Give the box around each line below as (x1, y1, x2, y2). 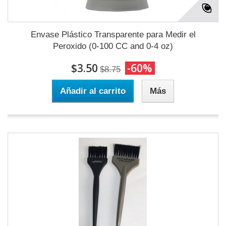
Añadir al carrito (60, 86, 126, 96)
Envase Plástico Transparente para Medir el (30, 30, 196, 39)
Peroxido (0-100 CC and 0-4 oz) (53, 41, 173, 51)
